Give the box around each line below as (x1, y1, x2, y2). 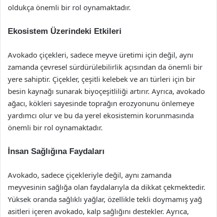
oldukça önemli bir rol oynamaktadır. (8, 2, 131, 12)
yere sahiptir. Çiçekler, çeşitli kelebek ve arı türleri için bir (8, 74, 195, 84)
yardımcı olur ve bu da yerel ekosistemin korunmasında (8, 110, 194, 120)
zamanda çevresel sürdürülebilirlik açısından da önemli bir (8, 62, 202, 72)
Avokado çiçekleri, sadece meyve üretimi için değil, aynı (8, 50, 193, 60)
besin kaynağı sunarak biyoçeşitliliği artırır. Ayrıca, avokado (8, 86, 205, 96)
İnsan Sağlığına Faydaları (8, 147, 105, 156)
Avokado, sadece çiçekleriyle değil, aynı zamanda (8, 170, 171, 180)
